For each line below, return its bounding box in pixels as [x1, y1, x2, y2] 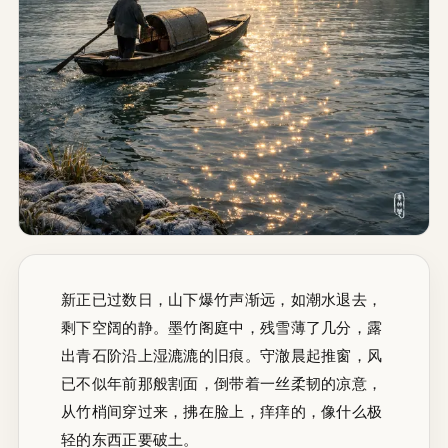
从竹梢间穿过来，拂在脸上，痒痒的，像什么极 [61, 401, 383, 421]
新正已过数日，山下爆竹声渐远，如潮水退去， [61, 289, 383, 309]
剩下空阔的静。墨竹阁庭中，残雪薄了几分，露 [61, 317, 383, 337]
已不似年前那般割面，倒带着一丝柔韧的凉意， [61, 373, 383, 393]
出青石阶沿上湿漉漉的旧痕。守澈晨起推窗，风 [61, 345, 383, 365]
